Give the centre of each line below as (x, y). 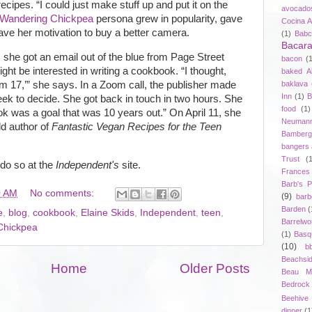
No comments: (63, 193)
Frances (296, 171)
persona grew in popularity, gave (168, 19)
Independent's (87, 165)
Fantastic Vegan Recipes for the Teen (136, 127)
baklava (295, 83)
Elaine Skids (108, 212)
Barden (294, 209)
